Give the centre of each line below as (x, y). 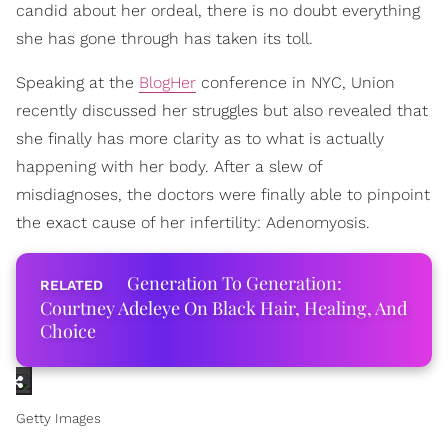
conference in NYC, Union (295, 82)
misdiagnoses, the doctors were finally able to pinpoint (223, 194)
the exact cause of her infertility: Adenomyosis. (193, 222)
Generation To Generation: (234, 282)
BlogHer (167, 82)
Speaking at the (77, 82)
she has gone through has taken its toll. (164, 38)
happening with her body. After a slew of (169, 166)
